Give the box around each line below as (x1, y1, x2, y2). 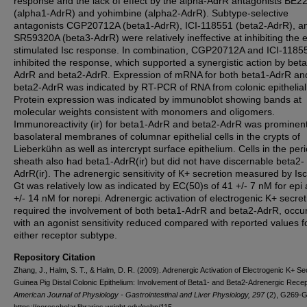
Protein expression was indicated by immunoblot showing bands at (14, 94, 302, 105)
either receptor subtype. (14, 230, 117, 241)
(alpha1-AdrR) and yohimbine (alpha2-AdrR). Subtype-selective (14, 8, 288, 19)
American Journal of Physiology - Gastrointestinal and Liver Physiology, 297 (14, 291, 265, 299)
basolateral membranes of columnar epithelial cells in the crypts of (14, 131, 300, 142)
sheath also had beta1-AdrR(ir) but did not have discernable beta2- (14, 156, 304, 167)
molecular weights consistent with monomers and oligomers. (14, 106, 275, 117)
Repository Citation (14, 252, 95, 262)
